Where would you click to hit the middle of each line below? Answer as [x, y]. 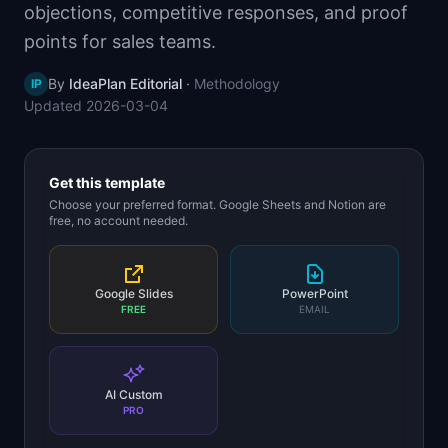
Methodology [237, 83]
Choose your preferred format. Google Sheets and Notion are [217, 204]
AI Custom [133, 394]
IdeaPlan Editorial [125, 83]
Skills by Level [105, 16]
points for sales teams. [120, 41]
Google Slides [133, 293]
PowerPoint [314, 293]
